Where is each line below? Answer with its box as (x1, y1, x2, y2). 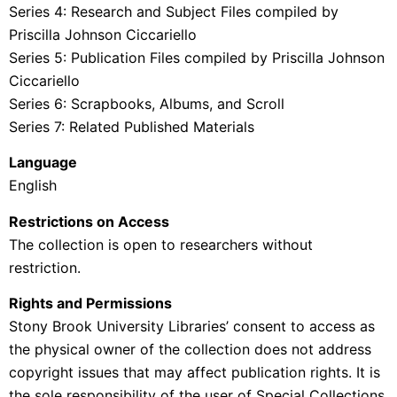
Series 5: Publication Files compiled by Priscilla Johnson (9, 48, 385, 66)
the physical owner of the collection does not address (9, 340, 371, 359)
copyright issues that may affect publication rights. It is (9, 363, 380, 382)
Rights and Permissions (9, 294, 172, 313)
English (9, 176, 61, 195)
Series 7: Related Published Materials (9, 117, 254, 136)
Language (9, 153, 77, 172)
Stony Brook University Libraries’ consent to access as (9, 317, 375, 336)
